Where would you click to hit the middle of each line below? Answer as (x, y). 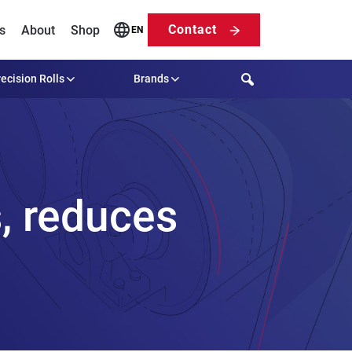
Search (259, 77)
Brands (151, 78)
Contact (193, 29)
